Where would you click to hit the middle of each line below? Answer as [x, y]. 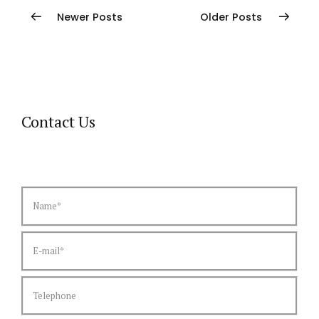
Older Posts [231, 17]
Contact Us [58, 121]
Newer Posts [90, 17]
